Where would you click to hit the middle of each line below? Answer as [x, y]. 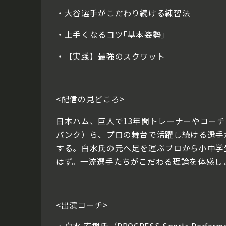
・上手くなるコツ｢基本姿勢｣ [111, 35]
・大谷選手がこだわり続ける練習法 [123, 13]
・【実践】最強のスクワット [111, 56]
